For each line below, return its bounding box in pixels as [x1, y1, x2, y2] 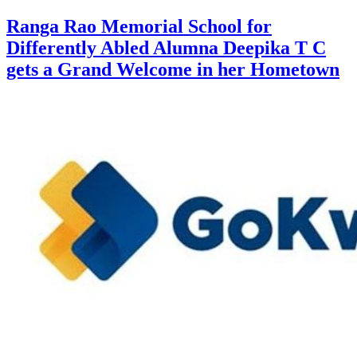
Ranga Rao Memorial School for [6, 15, 272, 37]
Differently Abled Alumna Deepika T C [6, 37, 326, 58]
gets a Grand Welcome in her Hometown [6, 58, 339, 80]
